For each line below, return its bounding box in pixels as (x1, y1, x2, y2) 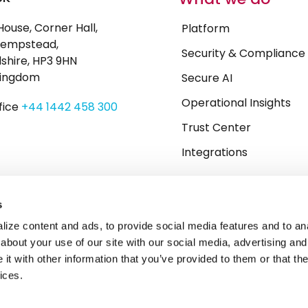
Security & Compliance (181, 45, 305, 62)
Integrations (181, 144, 247, 161)
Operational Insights (181, 95, 291, 111)
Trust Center (181, 120, 251, 136)
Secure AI (181, 70, 232, 87)
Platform (181, 21, 230, 37)
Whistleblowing (7, 285, 79, 300)
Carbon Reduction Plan (81, 285, 191, 300)
